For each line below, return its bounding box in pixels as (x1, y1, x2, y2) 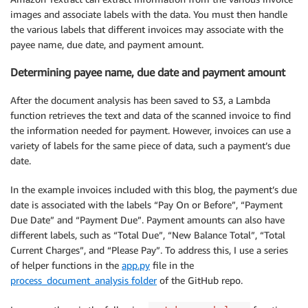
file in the (150, 258, 194, 271)
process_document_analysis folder (10, 274, 157, 286)
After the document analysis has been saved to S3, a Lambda (10, 93, 270, 106)
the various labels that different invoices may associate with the (10, 23, 283, 35)
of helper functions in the (10, 258, 122, 271)
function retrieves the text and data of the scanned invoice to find (10, 109, 291, 121)
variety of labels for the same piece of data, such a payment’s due (10, 139, 290, 151)
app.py (122, 258, 150, 271)
